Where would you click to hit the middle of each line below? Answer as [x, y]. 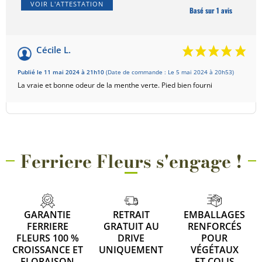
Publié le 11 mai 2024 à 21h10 [62, 73]
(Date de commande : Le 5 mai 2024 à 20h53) [170, 73]
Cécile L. [54, 50]
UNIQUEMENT [131, 249]
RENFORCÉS [214, 226]
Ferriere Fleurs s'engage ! [131, 162]
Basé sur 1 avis [211, 11]
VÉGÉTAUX [214, 249]
